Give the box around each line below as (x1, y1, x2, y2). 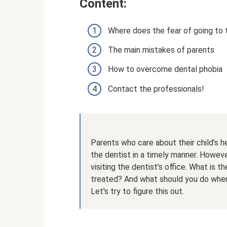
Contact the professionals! (108, 84, 204, 94)
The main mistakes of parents (108, 45, 214, 55)
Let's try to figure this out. (91, 186, 184, 196)
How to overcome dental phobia (108, 64, 222, 74)
